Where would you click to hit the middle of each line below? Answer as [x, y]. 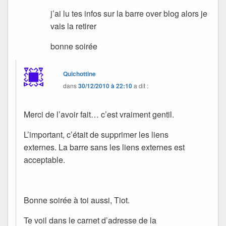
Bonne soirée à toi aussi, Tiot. [77, 200]
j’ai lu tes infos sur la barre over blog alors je [129, 13]
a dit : [141, 85]
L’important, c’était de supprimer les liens [96, 134]
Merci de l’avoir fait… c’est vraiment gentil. [99, 114]
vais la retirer [74, 26]
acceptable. [44, 159]
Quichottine [80, 73]
